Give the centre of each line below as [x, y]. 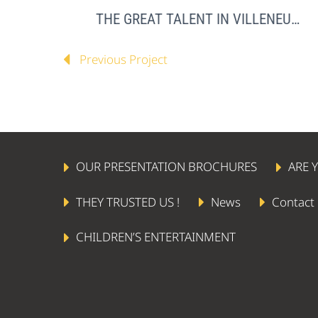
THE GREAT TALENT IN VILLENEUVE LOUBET [295, 19]
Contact [294, 202]
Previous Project [124, 59]
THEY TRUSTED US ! [128, 202]
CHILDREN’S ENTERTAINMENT [156, 237]
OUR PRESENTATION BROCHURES [167, 166]
